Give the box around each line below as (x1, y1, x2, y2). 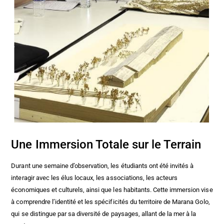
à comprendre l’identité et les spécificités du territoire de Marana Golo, (11, 197, 210, 205)
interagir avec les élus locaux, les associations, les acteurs (11, 173, 178, 181)
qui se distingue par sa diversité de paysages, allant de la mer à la (11, 209, 196, 217)
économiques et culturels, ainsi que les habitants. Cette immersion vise (11, 185, 213, 193)
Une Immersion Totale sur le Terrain (11, 137, 201, 151)
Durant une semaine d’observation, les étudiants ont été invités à (11, 161, 194, 169)
